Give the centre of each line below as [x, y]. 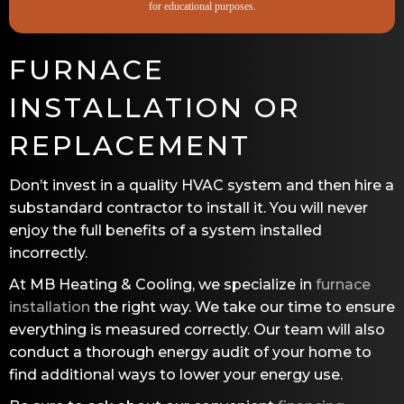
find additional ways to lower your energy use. [176, 374]
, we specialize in [254, 284]
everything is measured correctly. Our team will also [197, 329]
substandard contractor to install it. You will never [188, 207]
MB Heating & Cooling [111, 284]
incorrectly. [48, 252]
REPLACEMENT [130, 145]
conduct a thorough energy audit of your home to [190, 352]
